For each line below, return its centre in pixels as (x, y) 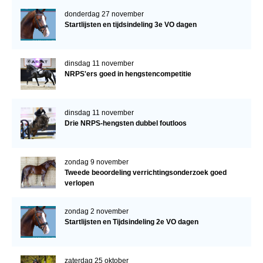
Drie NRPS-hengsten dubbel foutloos (125, 124)
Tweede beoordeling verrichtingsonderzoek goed (145, 173)
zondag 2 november (96, 212)
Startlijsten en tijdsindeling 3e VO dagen (130, 25)
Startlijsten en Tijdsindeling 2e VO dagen (131, 222)
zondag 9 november (96, 162)
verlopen (79, 183)
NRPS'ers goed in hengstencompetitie (128, 74)
